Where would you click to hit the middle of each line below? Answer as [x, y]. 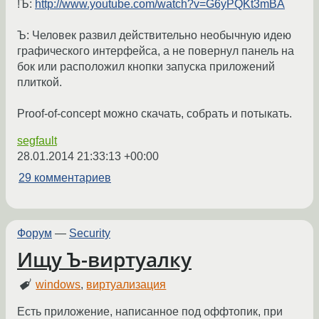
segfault [37, 141]
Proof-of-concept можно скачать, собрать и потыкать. [155, 114]
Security [90, 234]
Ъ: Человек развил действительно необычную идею [154, 36]
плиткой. [40, 83]
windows [58, 285]
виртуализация [126, 285]
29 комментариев [65, 178]
